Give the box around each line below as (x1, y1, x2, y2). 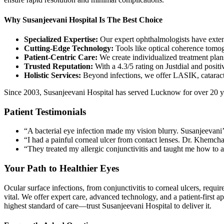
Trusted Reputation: (24, 61, 93, 70)
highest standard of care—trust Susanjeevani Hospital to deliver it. (4, 201, 211, 210)
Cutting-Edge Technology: (24, 43, 113, 52)
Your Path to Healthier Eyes (4, 163, 119, 174)
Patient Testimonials (4, 106, 86, 117)
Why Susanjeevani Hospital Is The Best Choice (4, 15, 162, 24)
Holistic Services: (24, 70, 81, 79)
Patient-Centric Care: (24, 52, 97, 61)
